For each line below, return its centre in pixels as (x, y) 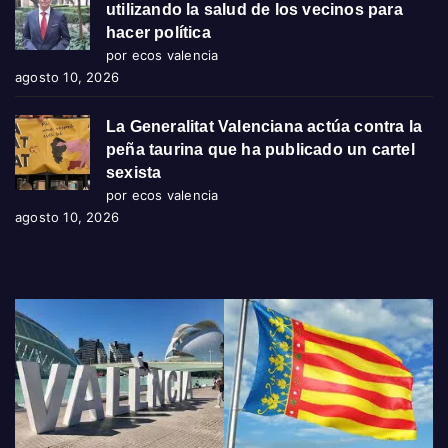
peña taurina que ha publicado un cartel (260, 150)
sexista (134, 173)
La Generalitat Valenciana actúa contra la (264, 127)
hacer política (158, 33)
